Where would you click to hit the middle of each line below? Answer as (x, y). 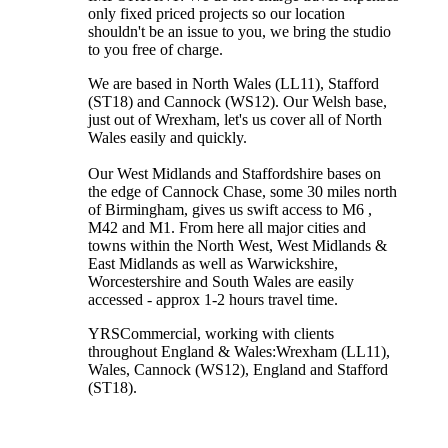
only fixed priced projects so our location (216, 13)
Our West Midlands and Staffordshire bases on (234, 173)
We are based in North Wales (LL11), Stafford (233, 83)
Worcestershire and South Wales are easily (221, 281)
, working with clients (265, 333)
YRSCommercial (142, 333)
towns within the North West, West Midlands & (237, 245)
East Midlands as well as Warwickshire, (213, 263)
